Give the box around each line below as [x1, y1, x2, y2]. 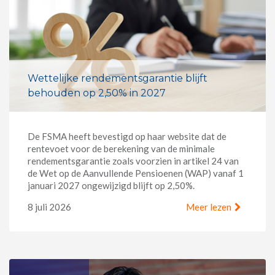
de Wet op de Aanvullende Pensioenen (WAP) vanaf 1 [28, 167, 244, 179]
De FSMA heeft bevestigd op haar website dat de [28, 130, 227, 142]
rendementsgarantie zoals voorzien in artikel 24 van [28, 155, 239, 166]
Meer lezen [186, 201, 231, 212]
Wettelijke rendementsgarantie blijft [28, 72, 207, 84]
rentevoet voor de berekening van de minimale [28, 142, 215, 154]
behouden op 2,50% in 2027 [28, 87, 166, 99]
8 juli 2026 [28, 201, 71, 212]
